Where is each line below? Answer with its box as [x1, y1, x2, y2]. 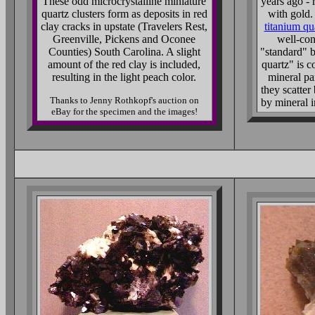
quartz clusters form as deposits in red [41, 8, 207, 20]
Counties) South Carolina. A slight [48, 46, 200, 58]
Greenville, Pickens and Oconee [53, 33, 195, 45]
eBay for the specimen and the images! [51, 106, 198, 117]
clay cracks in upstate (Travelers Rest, [41, 20, 207, 32]
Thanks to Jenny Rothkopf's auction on [49, 95, 199, 105]
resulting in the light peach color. [52, 71, 196, 83]
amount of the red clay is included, [48, 58, 200, 70]
